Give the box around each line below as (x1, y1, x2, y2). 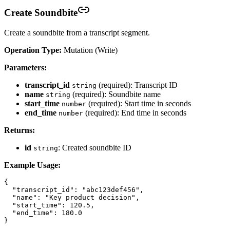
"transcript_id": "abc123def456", (4, 185, 144, 194)
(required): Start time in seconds (86, 99, 191, 108)
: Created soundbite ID (58, 143, 131, 152)
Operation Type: (4, 45, 62, 54)
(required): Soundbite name (70, 89, 161, 99)
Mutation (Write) (62, 45, 118, 54)
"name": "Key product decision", (4, 193, 140, 201)
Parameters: (4, 63, 47, 72)
